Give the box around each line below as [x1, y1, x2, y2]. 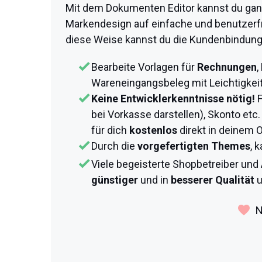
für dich [91, 124, 129, 136]
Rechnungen [197, 61, 257, 73]
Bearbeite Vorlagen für [91, 61, 197, 73]
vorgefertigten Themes [137, 140, 250, 152]
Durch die [91, 140, 137, 152]
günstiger [91, 174, 138, 186]
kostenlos [129, 124, 177, 136]
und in [138, 174, 171, 186]
